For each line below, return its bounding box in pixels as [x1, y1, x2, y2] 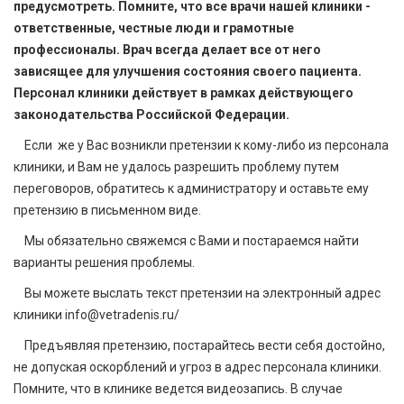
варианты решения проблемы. [14, 255, 195, 271]
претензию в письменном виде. [14, 203, 201, 218]
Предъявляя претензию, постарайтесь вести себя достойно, [14, 338, 385, 353]
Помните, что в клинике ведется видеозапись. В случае [14, 381, 343, 397]
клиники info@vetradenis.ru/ [14, 308, 179, 323]
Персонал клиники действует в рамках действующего [14, 86, 353, 101]
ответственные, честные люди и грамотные [14, 21, 294, 36]
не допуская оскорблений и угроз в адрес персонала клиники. [14, 360, 381, 375]
